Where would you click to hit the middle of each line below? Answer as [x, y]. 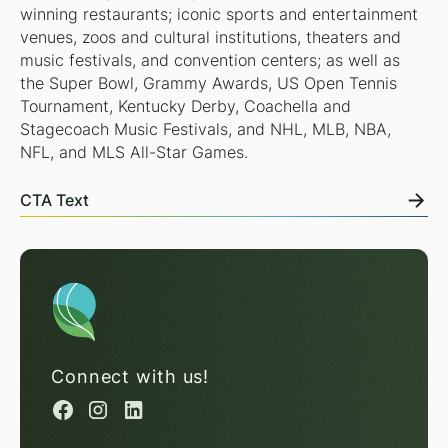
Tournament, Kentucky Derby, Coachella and [185, 107]
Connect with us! [130, 377]
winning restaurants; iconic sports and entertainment [218, 15]
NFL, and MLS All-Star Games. [133, 153]
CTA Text [54, 200]
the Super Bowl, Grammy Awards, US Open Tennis [208, 84]
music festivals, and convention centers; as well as [209, 61]
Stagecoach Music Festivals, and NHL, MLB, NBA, [205, 130]
